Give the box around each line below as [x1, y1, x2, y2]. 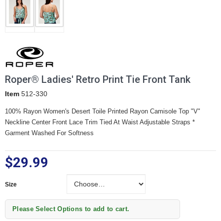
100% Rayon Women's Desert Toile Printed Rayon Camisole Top [5, 107, 191, 115]
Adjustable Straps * [140, 118, 195, 126]
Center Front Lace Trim [32, 118, 100, 126]
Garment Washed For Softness [5, 129, 94, 137]
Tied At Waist [100, 118, 140, 126]
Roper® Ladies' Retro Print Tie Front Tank [5, 73, 190, 85]
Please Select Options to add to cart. [12, 205, 130, 213]
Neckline [5, 118, 32, 126]
